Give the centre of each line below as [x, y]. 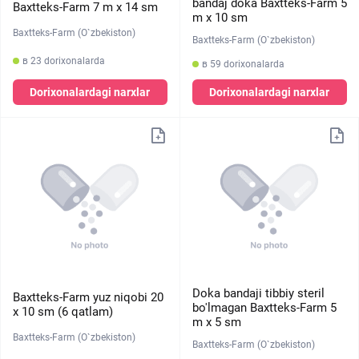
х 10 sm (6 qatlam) [63, 311]
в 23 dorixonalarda [64, 61]
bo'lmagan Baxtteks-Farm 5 [264, 308]
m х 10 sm [220, 18]
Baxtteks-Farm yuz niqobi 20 [88, 297]
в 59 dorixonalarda [243, 64]
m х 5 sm [216, 322]
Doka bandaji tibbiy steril [258, 293]
